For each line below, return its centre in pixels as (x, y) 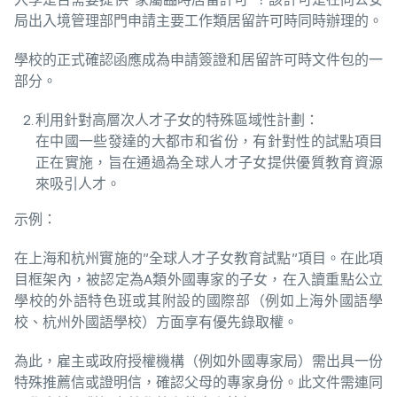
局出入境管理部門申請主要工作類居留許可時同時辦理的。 (198, 21)
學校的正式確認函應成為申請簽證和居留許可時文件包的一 (198, 60)
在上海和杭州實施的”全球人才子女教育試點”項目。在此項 (198, 259)
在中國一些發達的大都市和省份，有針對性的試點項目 (209, 142)
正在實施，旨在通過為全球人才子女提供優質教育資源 (209, 163)
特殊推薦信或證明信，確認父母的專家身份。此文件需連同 (198, 383)
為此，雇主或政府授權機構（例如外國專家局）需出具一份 (198, 362)
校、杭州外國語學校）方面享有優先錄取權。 (156, 323)
